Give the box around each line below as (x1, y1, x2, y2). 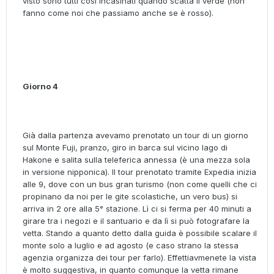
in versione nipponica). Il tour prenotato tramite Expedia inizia (23, 167, 256, 177)
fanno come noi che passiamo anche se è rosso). (23, 8, 213, 18)
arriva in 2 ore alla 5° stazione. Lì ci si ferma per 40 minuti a (23, 204, 251, 214)
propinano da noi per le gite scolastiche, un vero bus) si (23, 191, 237, 202)
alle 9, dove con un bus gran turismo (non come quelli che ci (23, 179, 257, 190)
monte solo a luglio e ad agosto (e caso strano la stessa (23, 240, 239, 251)
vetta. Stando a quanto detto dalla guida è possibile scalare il (23, 228, 257, 239)
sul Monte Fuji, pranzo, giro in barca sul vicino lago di (23, 143, 228, 153)
